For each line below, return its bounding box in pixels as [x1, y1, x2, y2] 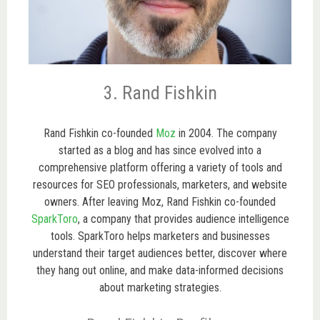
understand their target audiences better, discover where [33, 246, 287, 260]
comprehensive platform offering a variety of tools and [38, 160, 282, 174]
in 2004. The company [175, 126, 277, 140]
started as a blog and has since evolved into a [59, 143, 261, 157]
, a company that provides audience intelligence [77, 211, 289, 226]
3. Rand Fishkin [103, 81, 217, 104]
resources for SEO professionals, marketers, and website [33, 177, 287, 191]
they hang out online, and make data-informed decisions [36, 263, 284, 277]
